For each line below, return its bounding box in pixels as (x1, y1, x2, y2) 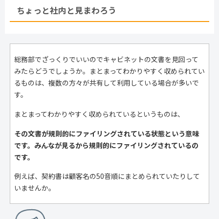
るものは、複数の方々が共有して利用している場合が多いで (14, 78, 199, 88)
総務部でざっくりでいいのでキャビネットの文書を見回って (14, 54, 198, 65)
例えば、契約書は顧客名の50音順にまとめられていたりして (14, 171, 200, 181)
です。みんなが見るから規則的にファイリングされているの (14, 140, 198, 150)
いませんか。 (14, 183, 55, 193)
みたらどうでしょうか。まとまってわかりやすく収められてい (14, 66, 205, 76)
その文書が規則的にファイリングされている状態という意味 (14, 128, 199, 138)
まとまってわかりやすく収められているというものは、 (14, 109, 184, 119)
